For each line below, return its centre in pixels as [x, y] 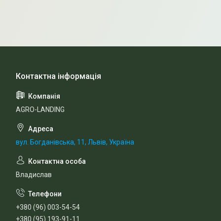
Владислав [34, 174]
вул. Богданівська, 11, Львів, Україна [75, 142]
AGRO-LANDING [40, 109]
